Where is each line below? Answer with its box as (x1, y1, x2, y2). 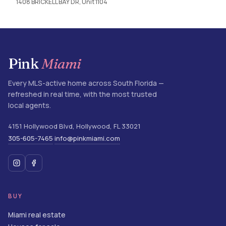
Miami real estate (8, 210, 66, 219)
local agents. (8, 100, 51, 110)
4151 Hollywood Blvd (8, 122, 73, 131)
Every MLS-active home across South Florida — (8, 78, 164, 88)
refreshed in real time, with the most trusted (8, 89, 157, 99)
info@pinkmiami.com (54, 134, 120, 143)
